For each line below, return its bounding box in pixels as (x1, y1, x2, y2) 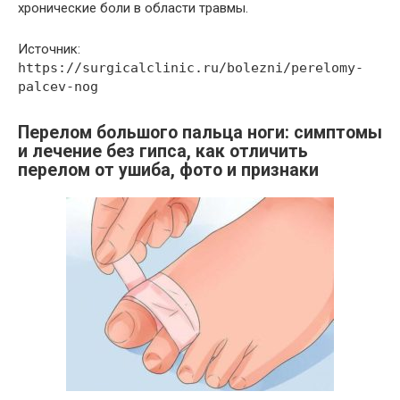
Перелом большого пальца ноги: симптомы (18, 121, 382, 143)
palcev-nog (18, 79, 98, 96)
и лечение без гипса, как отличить (18, 140, 308, 162)
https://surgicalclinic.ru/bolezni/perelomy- (18, 60, 363, 77)
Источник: (18, 41, 80, 58)
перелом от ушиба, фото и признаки (18, 159, 319, 180)
